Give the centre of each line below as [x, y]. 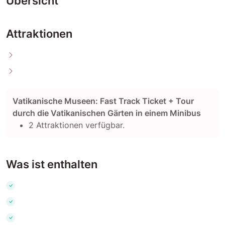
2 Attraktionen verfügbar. [77, 125]
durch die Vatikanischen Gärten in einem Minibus [107, 113]
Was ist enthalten [52, 164]
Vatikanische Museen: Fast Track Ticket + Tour [103, 101]
